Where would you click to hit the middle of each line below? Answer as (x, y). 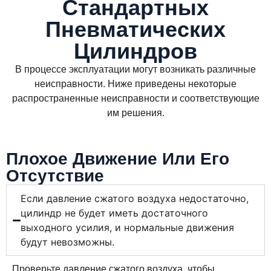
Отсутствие (55, 176)
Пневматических (135, 30)
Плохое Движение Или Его (118, 159)
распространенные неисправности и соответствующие (135, 99)
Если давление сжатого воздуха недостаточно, (135, 199)
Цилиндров (135, 51)
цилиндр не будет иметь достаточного (115, 213)
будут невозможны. (68, 242)
